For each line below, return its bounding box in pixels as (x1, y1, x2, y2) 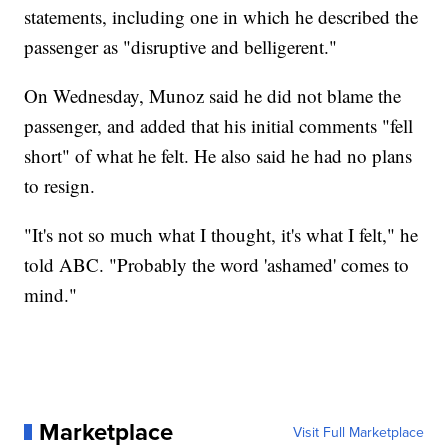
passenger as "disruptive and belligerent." (24, 33, 338, 59)
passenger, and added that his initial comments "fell (24, 112, 414, 138)
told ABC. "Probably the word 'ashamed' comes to (24, 251, 410, 277)
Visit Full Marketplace (292, 421, 424, 442)
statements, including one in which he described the (24, 3, 419, 29)
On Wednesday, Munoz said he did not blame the (24, 82, 402, 108)
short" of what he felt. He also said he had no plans (24, 142, 413, 168)
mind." (24, 281, 78, 307)
